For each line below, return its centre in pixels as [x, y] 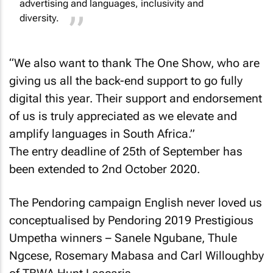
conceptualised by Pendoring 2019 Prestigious [131, 220]
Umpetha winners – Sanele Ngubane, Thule [123, 238]
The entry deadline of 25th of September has [126, 152]
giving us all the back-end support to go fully [126, 81]
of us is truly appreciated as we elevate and [123, 116]
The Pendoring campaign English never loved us [136, 202]
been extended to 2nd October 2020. [105, 169]
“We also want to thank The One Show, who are [134, 63]
